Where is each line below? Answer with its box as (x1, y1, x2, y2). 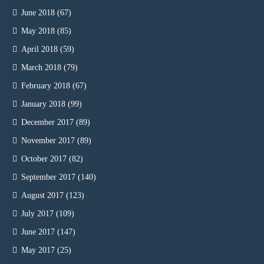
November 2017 (21, 136, 75, 146)
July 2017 (21, 209, 54, 219)
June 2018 (21, 8, 55, 18)
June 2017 (21, 227, 55, 237)
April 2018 (21, 45, 58, 54)
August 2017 (21, 191, 64, 200)
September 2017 (21, 173, 75, 182)
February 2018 (21, 81, 70, 91)
